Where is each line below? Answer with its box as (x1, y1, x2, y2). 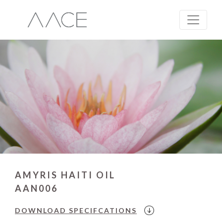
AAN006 (15, 183, 58, 194)
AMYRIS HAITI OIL (15, 169, 115, 180)
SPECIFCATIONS (69, 206, 137, 215)
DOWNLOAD (15, 206, 69, 215)
